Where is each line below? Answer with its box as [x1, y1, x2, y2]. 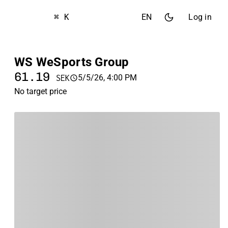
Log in [188, 12, 212, 22]
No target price [14, 87, 67, 96]
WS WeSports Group [14, 55, 129, 69]
